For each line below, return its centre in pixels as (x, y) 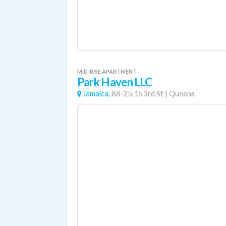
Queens (182, 94)
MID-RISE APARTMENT (107, 71)
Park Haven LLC (115, 82)
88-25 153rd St (137, 94)
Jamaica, (96, 94)
